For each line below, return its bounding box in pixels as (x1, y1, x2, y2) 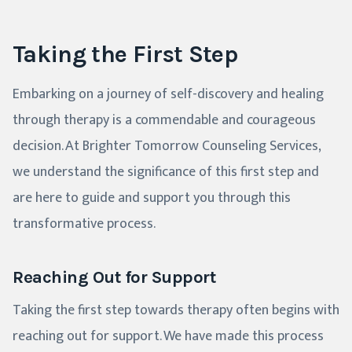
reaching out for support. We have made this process (13, 324, 324, 349)
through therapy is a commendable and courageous (13, 108, 316, 133)
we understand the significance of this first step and (13, 160, 319, 185)
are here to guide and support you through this (13, 186, 291, 211)
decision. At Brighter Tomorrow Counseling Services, (13, 134, 320, 159)
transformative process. (13, 212, 156, 236)
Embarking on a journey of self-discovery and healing (13, 82, 324, 107)
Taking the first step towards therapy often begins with (13, 299, 339, 323)
